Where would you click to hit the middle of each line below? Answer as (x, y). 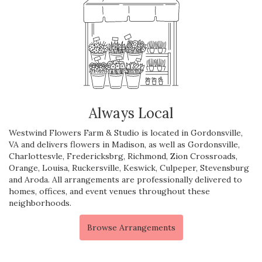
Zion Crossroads (203, 156)
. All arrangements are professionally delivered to (145, 179)
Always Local (131, 113)
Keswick (139, 168)
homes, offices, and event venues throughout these (109, 191)
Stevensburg (225, 168)
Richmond (147, 156)
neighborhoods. (40, 203)
